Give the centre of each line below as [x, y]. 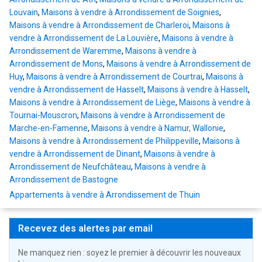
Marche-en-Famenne [49, 128]
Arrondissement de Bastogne [64, 180]
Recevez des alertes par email [85, 229]
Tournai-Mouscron [43, 116]
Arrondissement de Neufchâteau [70, 167]
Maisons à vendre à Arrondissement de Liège [92, 103]
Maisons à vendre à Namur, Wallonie [157, 128]
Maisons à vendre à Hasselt [198, 90]
